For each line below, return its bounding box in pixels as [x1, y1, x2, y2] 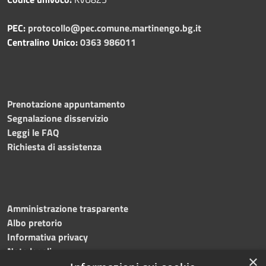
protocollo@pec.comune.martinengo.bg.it [28, 20, 201, 35]
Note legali [7, 243, 52, 258]
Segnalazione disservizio [7, 110, 109, 125]
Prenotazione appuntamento [7, 96, 125, 111]
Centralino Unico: [7, 34, 78, 49]
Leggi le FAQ [7, 125, 59, 140]
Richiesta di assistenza [7, 139, 102, 154]
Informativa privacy [7, 229, 88, 244]
